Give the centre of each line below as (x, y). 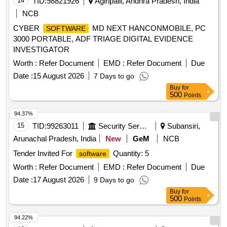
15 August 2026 (59, 76)
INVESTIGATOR (41, 50)
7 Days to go (114, 76)
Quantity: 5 (130, 154)
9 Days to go (114, 180)
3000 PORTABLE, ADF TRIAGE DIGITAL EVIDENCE (103, 39)
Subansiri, (183, 126)
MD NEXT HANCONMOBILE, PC (148, 28)
